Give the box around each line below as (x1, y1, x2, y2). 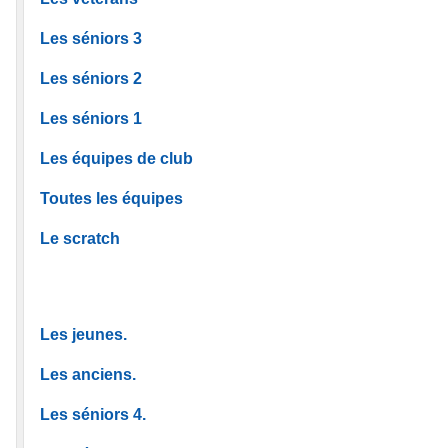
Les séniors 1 (40, 109, 142, 127)
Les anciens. (40, 365, 136, 383)
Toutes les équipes (40, 189, 183, 207)
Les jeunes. (40, 325, 127, 343)
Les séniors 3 (40, 29, 142, 47)
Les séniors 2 (40, 69, 142, 87)
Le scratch (40, 229, 120, 247)
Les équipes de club (40, 149, 193, 167)
